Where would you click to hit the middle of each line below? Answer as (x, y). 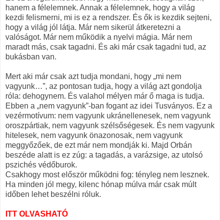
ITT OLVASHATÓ (37, 214)
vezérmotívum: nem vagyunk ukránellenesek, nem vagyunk (108, 115)
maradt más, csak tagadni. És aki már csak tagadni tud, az (106, 47)
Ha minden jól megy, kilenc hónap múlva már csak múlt (101, 184)
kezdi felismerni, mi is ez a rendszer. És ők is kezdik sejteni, (109, 17)
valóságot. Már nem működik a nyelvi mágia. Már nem (99, 37)
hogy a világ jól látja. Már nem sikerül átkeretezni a (93, 27)
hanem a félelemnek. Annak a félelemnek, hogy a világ (100, 7)
